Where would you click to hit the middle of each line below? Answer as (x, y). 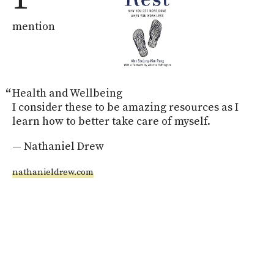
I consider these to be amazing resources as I (125, 108)
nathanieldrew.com (53, 172)
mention (34, 27)
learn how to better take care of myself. (111, 122)
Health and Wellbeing (67, 94)
